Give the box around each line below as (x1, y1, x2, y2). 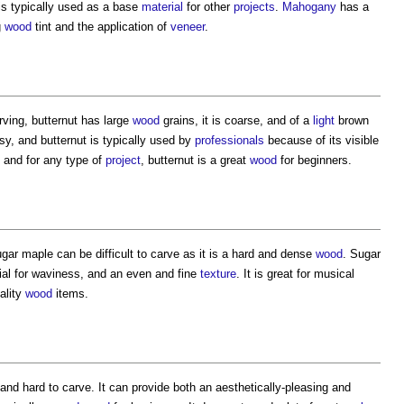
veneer (170, 20, 205, 34)
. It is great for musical (236, 267, 354, 281)
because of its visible (264, 133, 379, 148)
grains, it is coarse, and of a (160, 114, 313, 128)
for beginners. (277, 153, 352, 168)
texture (200, 267, 236, 281)
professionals (195, 133, 264, 148)
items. (52, 287, 88, 301)
